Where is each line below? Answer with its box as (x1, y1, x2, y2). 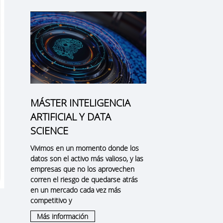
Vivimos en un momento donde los (30, 143, 139, 153)
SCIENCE (30, 124, 68, 138)
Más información (37, 212, 89, 222)
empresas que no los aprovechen (30, 164, 134, 174)
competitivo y (30, 196, 72, 206)
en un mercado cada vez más (30, 185, 121, 195)
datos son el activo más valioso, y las (30, 154, 143, 164)
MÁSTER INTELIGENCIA (30, 96, 130, 110)
